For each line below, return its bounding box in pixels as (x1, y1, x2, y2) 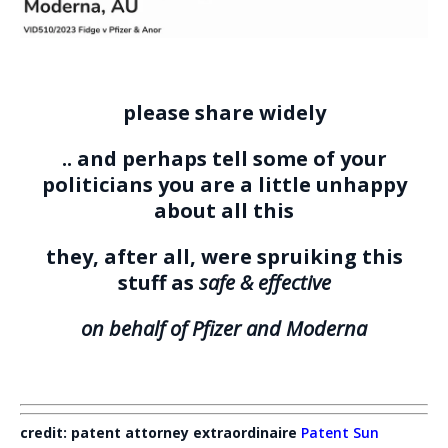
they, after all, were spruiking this (45, 242, 403, 270)
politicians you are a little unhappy (41, 170, 407, 198)
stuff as (117, 268, 199, 296)
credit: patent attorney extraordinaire (20, 422, 301, 442)
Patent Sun (301, 422, 379, 442)
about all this (154, 196, 294, 224)
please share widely (122, 98, 326, 126)
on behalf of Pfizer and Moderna (81, 314, 367, 342)
